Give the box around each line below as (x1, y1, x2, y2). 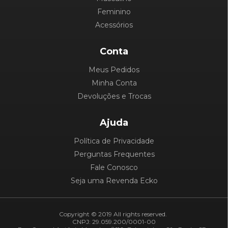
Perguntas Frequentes (73, 150, 155, 159)
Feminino (97, 7, 131, 17)
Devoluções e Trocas (77, 92, 151, 101)
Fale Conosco (90, 163, 138, 173)
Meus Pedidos (89, 65, 139, 75)
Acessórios (95, 20, 133, 30)
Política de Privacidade (74, 136, 154, 146)
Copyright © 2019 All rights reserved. (59, 210, 167, 218)
